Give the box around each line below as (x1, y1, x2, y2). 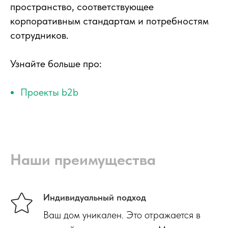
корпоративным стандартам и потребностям (10, 15, 209, 27)
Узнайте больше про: (10, 58, 102, 70)
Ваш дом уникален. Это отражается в (43, 209, 201, 221)
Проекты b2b (20, 86, 78, 99)
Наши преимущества (10, 150, 156, 169)
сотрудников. (10, 29, 69, 42)
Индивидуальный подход (43, 192, 146, 203)
